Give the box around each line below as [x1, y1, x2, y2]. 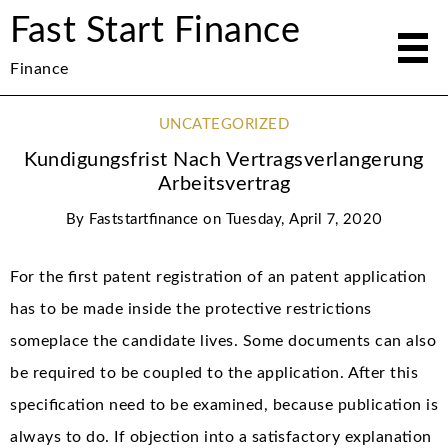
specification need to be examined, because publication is [10, 396, 438, 413]
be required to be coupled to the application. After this [10, 364, 418, 381]
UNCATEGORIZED [158, 117, 290, 132]
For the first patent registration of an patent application [10, 268, 427, 285]
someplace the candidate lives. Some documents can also [10, 332, 436, 349]
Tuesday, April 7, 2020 [225, 211, 383, 227]
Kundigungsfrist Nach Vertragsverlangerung [24, 150, 424, 170]
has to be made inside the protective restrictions [10, 300, 372, 317]
